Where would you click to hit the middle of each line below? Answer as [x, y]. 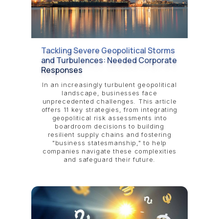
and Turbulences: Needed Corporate [109, 60]
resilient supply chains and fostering [109, 135]
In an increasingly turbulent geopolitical [109, 85]
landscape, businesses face [109, 93]
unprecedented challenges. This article [109, 102]
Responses [62, 70]
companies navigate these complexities [109, 152]
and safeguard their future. [109, 160]
